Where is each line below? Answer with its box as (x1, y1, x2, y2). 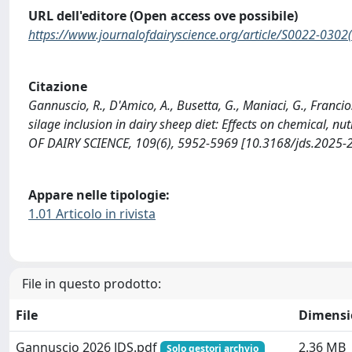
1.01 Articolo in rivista (28, 204, 156, 222)
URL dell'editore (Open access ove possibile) (28, 7, 298, 25)
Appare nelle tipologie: (28, 185, 170, 203)
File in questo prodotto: (22, 275, 161, 293)
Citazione (28, 77, 87, 95)
